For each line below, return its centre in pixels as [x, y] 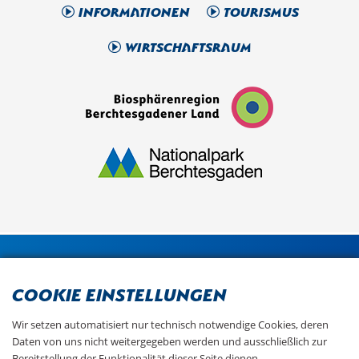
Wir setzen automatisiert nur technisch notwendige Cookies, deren [170, 325]
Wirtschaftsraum [188, 45]
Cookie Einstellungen [119, 293]
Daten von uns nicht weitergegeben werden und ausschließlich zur [169, 341]
